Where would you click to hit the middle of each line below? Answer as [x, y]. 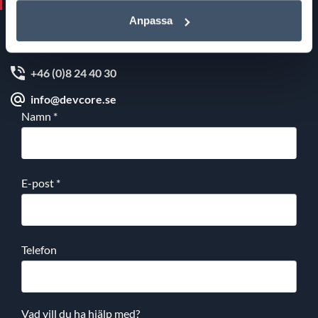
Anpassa [151, 21]
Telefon [39, 250]
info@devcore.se [73, 99]
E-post [39, 183]
